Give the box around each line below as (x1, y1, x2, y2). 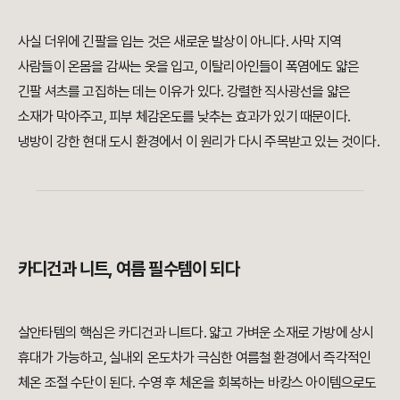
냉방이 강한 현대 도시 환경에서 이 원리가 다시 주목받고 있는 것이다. (18, 132, 379, 150)
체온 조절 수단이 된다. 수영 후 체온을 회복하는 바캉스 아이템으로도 (18, 373, 377, 391)
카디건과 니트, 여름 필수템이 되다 (18, 257, 239, 279)
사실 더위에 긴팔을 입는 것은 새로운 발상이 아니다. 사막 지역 (18, 32, 342, 50)
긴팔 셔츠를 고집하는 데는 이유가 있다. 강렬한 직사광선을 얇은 (18, 82, 351, 100)
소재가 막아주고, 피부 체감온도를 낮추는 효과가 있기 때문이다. (18, 107, 351, 125)
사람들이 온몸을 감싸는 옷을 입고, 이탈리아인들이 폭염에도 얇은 (18, 57, 360, 75)
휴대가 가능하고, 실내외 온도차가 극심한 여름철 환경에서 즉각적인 (18, 348, 371, 366)
